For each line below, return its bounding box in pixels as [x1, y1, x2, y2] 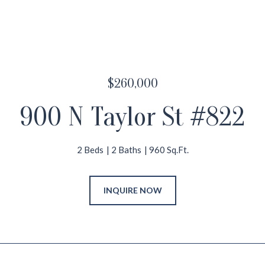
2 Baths [111, 144, 141, 155]
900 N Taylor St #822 [20, 102, 245, 132]
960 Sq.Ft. [148, 144, 189, 155]
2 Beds [76, 144, 104, 155]
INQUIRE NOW [103, 185, 162, 195]
